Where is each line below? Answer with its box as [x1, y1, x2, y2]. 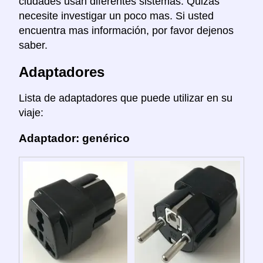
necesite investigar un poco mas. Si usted [19, 9, 214, 22]
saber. [19, 39, 48, 51]
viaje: [19, 106, 43, 119]
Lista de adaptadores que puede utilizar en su [19, 92, 232, 104]
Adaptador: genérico [19, 132, 130, 145]
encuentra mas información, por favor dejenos [19, 24, 234, 36]
